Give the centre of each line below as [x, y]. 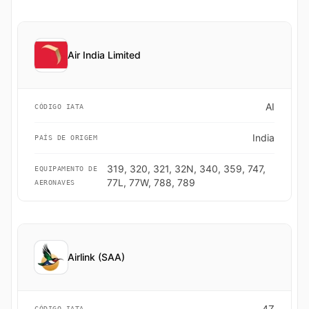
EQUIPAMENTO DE [66, 169]
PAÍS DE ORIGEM [66, 138]
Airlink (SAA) [96, 257]
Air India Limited [104, 55]
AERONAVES [55, 182]
